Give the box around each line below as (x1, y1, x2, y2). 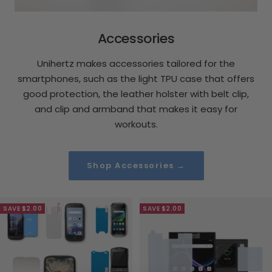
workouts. (114, 118, 158, 131)
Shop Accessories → (86, 160, 186, 172)
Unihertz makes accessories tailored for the (37, 57, 235, 70)
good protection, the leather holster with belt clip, (23, 87, 249, 101)
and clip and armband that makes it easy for (35, 103, 237, 116)
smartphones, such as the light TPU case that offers (18, 72, 254, 86)
